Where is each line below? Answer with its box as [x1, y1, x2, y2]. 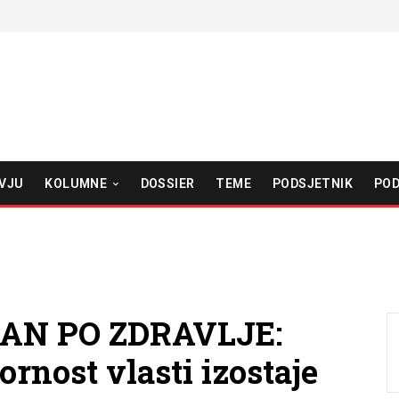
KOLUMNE [45, 175, 108, 191]
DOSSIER [140, 175, 195, 191]
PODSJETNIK [272, 175, 353, 191]
